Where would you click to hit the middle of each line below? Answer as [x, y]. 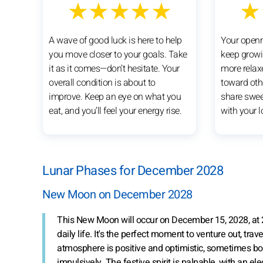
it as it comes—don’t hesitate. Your [114, 68]
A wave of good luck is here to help [115, 40]
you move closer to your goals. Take [118, 54]
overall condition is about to [102, 82]
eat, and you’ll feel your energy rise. [115, 111]
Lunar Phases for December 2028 [133, 171]
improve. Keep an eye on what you [115, 97]
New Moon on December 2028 [117, 194]
